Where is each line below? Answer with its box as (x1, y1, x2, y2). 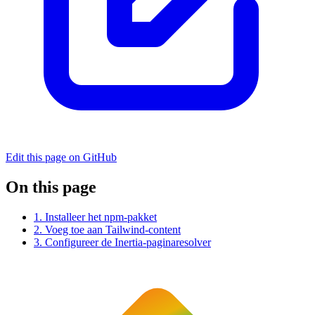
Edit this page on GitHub (6, 151, 117, 164)
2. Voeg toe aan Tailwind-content (34, 223, 181, 236)
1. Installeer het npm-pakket (34, 210, 157, 223)
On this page (6, 178, 96, 197)
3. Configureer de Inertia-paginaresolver (34, 236, 211, 248)
